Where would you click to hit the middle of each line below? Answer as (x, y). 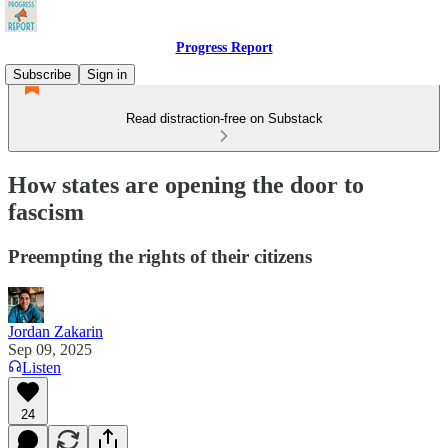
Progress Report (224, 47)
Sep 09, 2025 (50, 349)
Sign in (107, 74)
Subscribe (42, 74)
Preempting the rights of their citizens (160, 256)
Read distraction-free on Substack (224, 118)
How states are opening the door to (186, 184)
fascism (46, 211)
